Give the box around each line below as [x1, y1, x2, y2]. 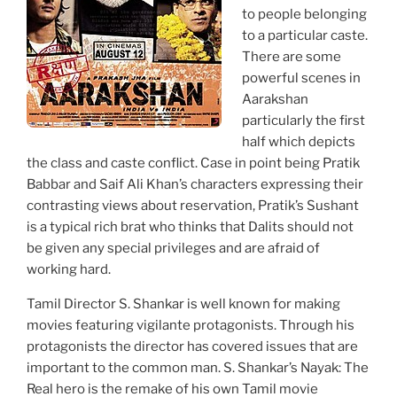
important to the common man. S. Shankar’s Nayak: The [27, 359, 369, 376]
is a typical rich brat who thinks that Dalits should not [27, 218, 354, 235]
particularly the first [241, 112, 365, 128]
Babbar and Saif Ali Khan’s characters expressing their [27, 175, 363, 192]
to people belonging [241, 5, 367, 22]
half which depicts [241, 133, 355, 150]
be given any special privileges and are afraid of [27, 239, 320, 256]
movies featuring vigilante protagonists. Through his [27, 316, 354, 333]
